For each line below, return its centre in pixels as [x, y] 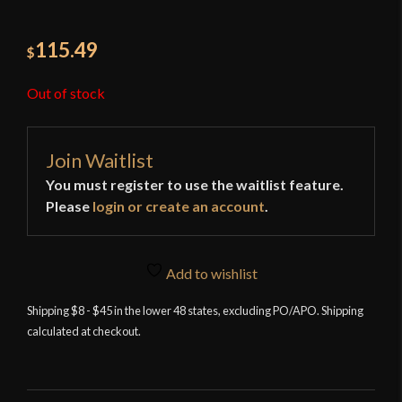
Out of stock [66, 93]
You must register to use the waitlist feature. [195, 185]
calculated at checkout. [84, 332]
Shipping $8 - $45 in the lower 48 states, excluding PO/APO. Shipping [195, 311]
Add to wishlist [210, 274]
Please [69, 206]
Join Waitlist [100, 161]
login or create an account [179, 206]
